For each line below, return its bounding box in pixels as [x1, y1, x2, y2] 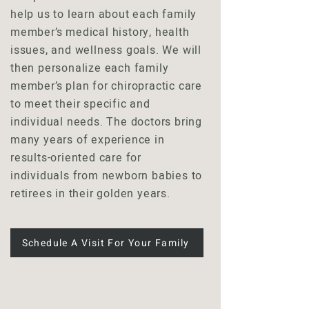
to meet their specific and [10, 96, 150, 112]
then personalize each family [10, 60, 169, 77]
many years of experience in [10, 132, 165, 148]
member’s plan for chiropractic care [10, 78, 203, 94]
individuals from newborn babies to [10, 168, 203, 184]
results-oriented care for [10, 150, 142, 166]
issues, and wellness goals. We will [10, 42, 202, 59]
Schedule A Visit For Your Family [21, 235, 190, 250]
